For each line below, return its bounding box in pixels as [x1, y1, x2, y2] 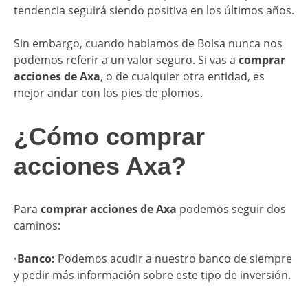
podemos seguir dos [177, 201, 286, 217]
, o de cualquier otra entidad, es [100, 68, 265, 84]
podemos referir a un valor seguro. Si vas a [14, 52, 239, 67]
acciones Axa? [14, 151, 186, 180]
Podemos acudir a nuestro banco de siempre [58, 251, 292, 267]
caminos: [14, 218, 60, 234]
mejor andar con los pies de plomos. [14, 85, 203, 100]
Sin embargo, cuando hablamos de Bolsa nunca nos [14, 35, 283, 51]
